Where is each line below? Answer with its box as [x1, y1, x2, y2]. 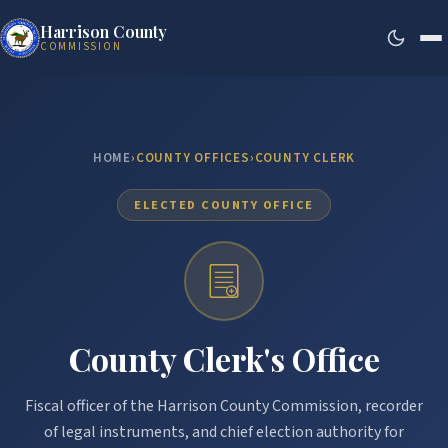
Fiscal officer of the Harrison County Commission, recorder [25, 395, 423, 417]
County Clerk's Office [68, 337, 380, 380]
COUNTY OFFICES [135, 149, 250, 167]
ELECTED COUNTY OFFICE [134, 196, 314, 214]
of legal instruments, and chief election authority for [44, 421, 404, 443]
